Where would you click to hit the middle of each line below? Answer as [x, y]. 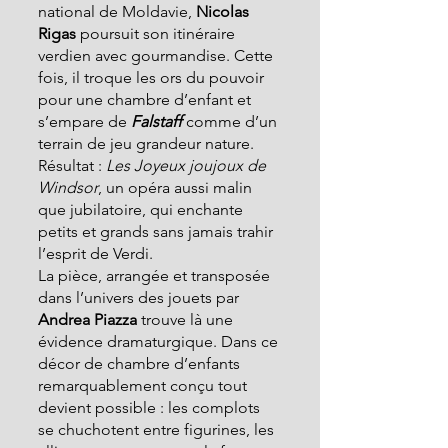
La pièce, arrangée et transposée [156, 275]
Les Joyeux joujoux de [188, 165]
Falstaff [156, 121]
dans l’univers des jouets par [138, 297]
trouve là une [189, 319]
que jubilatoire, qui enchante [142, 209]
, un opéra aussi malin [177, 187]
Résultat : [72, 165]
